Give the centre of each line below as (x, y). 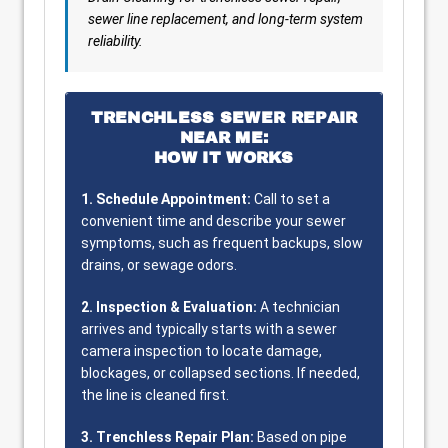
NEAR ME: (224, 137)
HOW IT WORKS (224, 157)
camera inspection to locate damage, (201, 351)
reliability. (115, 41)
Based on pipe (300, 437)
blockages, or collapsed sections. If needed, (220, 373)
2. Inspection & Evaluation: (169, 307)
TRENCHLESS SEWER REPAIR (224, 117)
